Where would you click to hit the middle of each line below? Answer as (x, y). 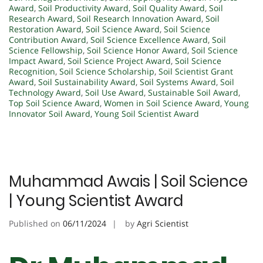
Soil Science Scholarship (107, 71)
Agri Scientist (163, 223)
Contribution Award (48, 39)
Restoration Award (45, 29)
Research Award (41, 18)
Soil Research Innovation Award (139, 18)
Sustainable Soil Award (193, 92)
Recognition (32, 71)
